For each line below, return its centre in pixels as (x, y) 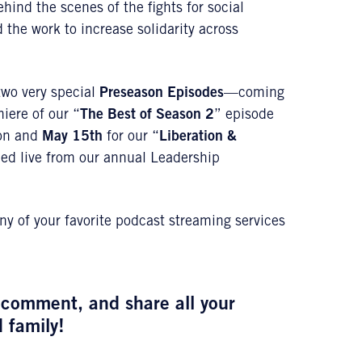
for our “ (131, 137)
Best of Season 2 (161, 116)
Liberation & (198, 137)
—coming (254, 94)
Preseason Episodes (162, 94)
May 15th (72, 137)
